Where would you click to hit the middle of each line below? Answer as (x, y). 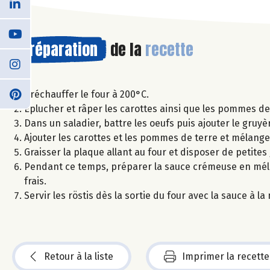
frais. (35, 181)
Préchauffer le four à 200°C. (86, 94)
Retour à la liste (79, 256)
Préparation (59, 49)
